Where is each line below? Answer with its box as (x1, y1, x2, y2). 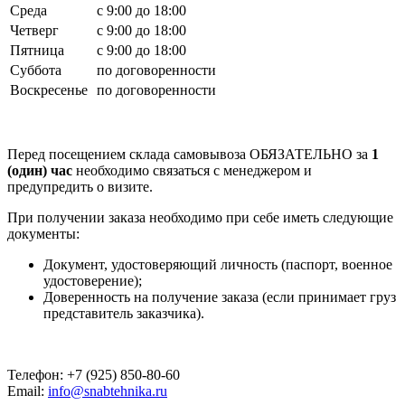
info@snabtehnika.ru (48, 382, 167, 399)
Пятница (10, 42, 64, 58)
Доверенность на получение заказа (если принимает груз (43, 288, 396, 305)
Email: (7, 382, 44, 399)
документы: (7, 225, 80, 241)
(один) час (7, 162, 72, 178)
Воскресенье (10, 81, 88, 98)
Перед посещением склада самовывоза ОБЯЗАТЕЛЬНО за (7, 146, 368, 162)
